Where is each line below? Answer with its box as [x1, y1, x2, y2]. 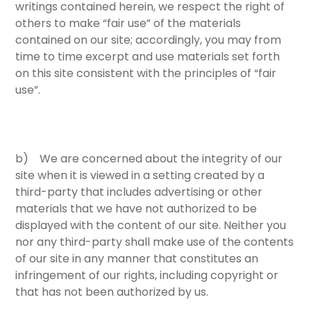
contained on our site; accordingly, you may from [15, 32, 282, 49]
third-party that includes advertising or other [15, 184, 263, 201]
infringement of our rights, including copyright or [15, 267, 279, 284]
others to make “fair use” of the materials [15, 15, 242, 32]
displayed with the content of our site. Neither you [15, 217, 287, 234]
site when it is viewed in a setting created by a [15, 167, 265, 184]
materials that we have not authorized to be [15, 201, 258, 217]
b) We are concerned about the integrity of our [15, 151, 283, 167]
